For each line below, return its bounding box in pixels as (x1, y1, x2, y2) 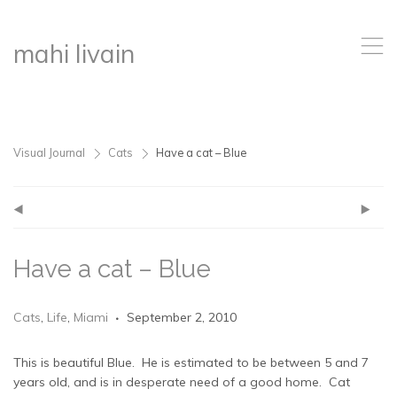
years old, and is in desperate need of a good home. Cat (13, 374, 350, 390)
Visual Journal (13, 145, 85, 160)
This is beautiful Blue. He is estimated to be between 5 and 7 (13, 354, 369, 370)
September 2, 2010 (127, 309, 237, 325)
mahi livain (13, 38, 135, 69)
